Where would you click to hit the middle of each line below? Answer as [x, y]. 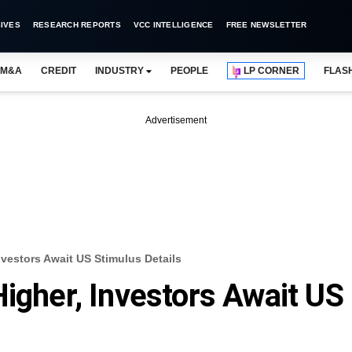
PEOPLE [189, 71]
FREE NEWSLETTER [266, 25]
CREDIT [58, 71]
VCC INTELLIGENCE [173, 25]
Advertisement [176, 120]
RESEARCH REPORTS [77, 25]
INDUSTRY [119, 71]
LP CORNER [272, 71]
